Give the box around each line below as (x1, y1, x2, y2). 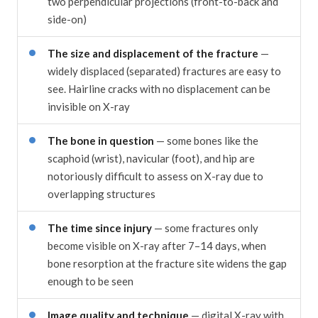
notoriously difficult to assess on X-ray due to (48, 169, 263, 182)
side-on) (48, 12, 87, 26)
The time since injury (48, 221, 152, 234)
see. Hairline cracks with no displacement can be (48, 82, 270, 95)
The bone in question (48, 133, 154, 147)
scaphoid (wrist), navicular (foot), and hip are (48, 151, 255, 165)
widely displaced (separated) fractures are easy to (48, 64, 281, 77)
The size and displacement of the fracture (48, 46, 258, 60)
